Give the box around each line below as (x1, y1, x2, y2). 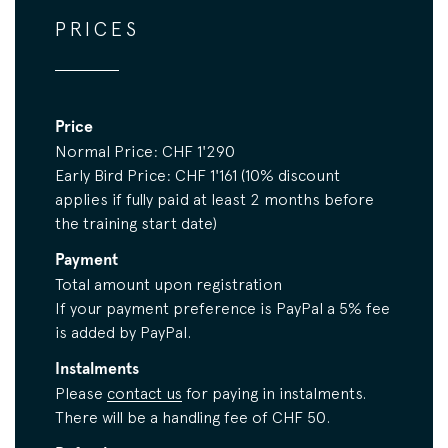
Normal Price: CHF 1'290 (55, 142, 235, 161)
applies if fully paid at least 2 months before (55, 190, 374, 209)
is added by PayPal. (55, 323, 191, 342)
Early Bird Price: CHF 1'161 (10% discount (55, 166, 340, 185)
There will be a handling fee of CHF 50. (55, 408, 330, 427)
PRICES (55, 16, 140, 40)
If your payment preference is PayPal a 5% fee (55, 299, 390, 318)
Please (55, 384, 107, 403)
